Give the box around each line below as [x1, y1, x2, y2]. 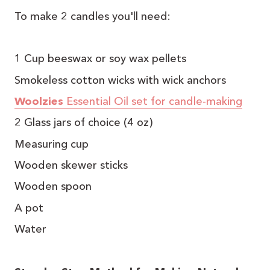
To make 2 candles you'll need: [14, 9, 171, 23]
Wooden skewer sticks [14, 159, 128, 172]
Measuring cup [14, 137, 89, 151]
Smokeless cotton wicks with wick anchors [14, 73, 226, 87]
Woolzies [14, 95, 63, 108]
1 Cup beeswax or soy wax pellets [14, 52, 186, 66]
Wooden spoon [14, 180, 92, 193]
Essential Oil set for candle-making [63, 95, 242, 108]
